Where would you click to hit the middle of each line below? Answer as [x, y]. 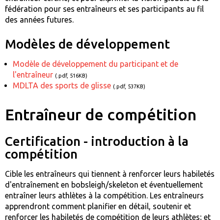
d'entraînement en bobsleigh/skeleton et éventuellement [104, 184]
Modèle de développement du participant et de [96, 64]
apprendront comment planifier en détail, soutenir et [98, 206]
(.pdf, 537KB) [129, 86]
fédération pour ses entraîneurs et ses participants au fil [104, 9]
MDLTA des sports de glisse [62, 85]
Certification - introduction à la [97, 141]
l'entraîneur [33, 74]
